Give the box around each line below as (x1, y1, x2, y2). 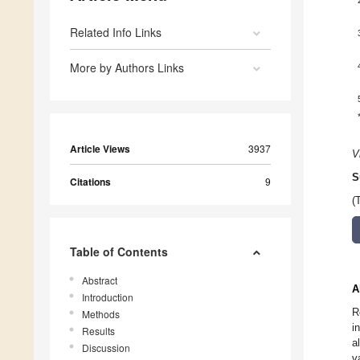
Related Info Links (70, 24, 162, 41)
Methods (82, 307, 120, 321)
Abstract (82, 273, 117, 288)
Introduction (82, 290, 133, 305)
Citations (70, 174, 111, 190)
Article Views (70, 141, 130, 157)
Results (82, 324, 115, 338)
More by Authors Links (70, 59, 184, 76)
